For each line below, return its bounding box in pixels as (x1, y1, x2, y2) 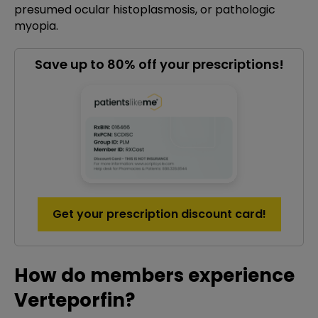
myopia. (14, 18, 58, 34)
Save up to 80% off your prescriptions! (34, 55, 284, 73)
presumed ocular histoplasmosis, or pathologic (14, 1, 275, 18)
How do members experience (14, 263, 295, 288)
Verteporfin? (14, 287, 135, 313)
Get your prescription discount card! (52, 206, 266, 222)
